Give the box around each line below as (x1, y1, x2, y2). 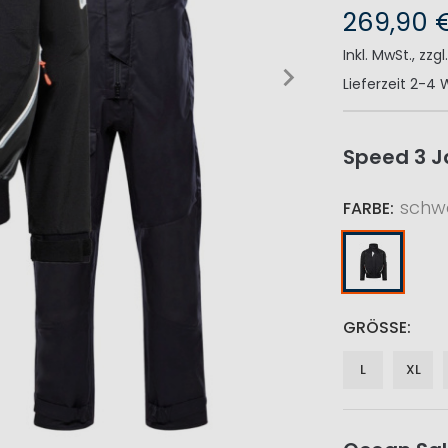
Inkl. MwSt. (343, 45, 413, 66)
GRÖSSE (343, 316, 400, 340)
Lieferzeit (343, 74, 407, 95)
